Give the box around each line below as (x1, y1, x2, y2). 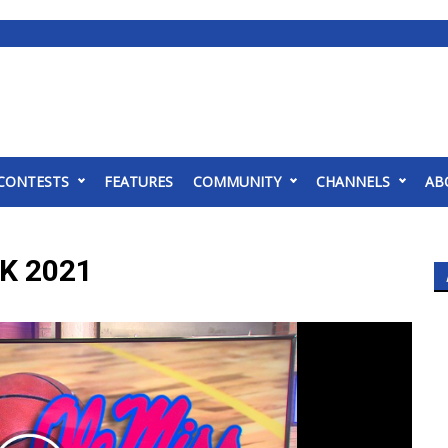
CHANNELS (316, 172, 390, 191)
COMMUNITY (193, 172, 281, 191)
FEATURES (104, 172, 173, 191)
